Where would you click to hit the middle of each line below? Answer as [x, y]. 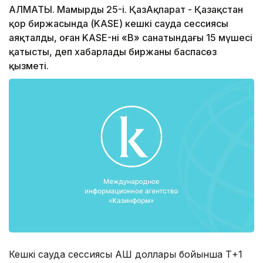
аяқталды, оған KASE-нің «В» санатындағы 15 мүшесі [131, 38]
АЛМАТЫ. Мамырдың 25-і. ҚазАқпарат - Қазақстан [126, 10]
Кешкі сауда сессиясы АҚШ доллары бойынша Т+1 [126, 254]
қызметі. [29, 66]
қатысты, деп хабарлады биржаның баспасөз [113, 52]
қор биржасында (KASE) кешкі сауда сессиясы [119, 24]
